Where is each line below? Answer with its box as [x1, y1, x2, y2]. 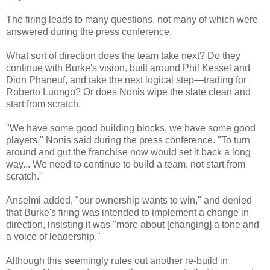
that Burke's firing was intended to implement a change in [6, 207, 249, 218]
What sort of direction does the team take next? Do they [6, 50, 240, 61]
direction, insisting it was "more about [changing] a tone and [6, 219, 259, 230]
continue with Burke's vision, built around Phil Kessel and [6, 62, 250, 73]
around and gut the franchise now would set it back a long [6, 146, 251, 157]
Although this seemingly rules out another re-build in [6, 255, 228, 266]
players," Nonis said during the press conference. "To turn [6, 134, 250, 145]
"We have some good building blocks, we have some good [6, 122, 256, 133]
